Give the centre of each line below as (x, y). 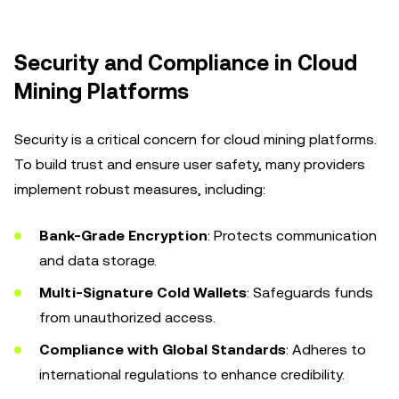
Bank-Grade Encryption (123, 236)
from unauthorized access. (127, 318)
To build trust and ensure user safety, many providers (190, 164)
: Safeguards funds (310, 293)
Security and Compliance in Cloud (186, 63)
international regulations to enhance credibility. (192, 375)
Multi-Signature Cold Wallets (143, 293)
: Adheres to (326, 350)
